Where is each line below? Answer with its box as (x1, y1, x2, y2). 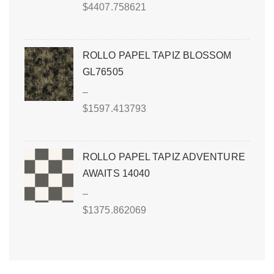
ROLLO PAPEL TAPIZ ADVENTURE (83, 151, 245, 162)
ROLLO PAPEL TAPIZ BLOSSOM (83, 50, 232, 61)
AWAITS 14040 (83, 168, 150, 179)
